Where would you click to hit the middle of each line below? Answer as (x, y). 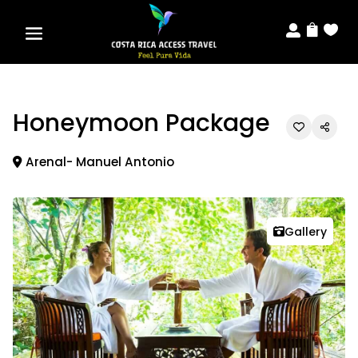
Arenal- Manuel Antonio (100, 162)
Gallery (306, 231)
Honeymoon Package (141, 123)
